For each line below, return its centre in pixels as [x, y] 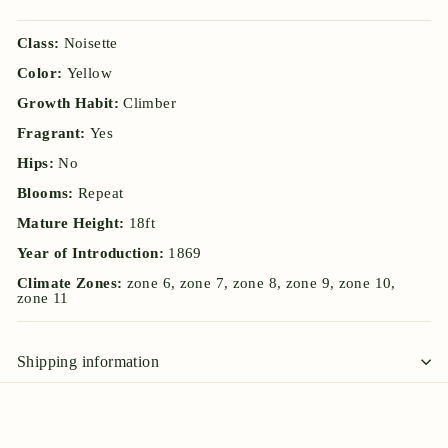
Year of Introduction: [93, 253]
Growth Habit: [70, 103]
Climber [149, 103]
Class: [40, 43]
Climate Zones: [72, 283]
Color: [42, 73]
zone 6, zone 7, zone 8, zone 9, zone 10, [261, 283]
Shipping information [88, 362]
